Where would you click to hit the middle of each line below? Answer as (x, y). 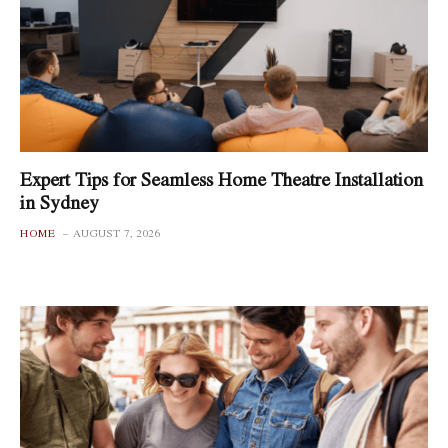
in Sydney (59, 202)
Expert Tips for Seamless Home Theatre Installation (221, 179)
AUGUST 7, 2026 (116, 233)
